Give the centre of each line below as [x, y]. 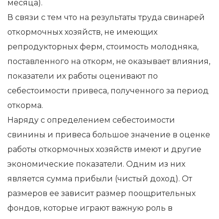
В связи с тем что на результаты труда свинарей [106, 17]
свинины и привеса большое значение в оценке [109, 134]
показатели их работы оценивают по [83, 76]
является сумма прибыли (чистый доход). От [100, 178]
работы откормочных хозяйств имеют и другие [104, 149]
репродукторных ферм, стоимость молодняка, [103, 46]
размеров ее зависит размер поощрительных [101, 193]
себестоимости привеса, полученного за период [108, 90]
